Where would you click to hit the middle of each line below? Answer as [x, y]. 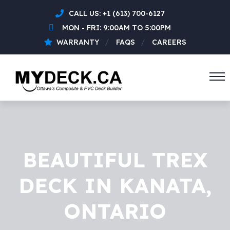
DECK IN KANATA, [115, 185]
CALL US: [85, 13]
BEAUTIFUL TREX [115, 160]
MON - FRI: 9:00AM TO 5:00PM [117, 28]
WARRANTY [78, 42]
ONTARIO [115, 211]
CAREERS [169, 42]
